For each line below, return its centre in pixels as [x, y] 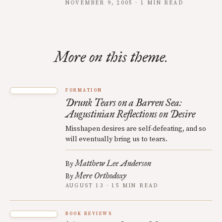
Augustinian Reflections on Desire [130, 114]
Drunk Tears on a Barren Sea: [124, 103]
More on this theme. [111, 57]
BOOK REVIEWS [89, 214]
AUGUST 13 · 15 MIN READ [112, 186]
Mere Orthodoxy [101, 176]
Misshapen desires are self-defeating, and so [136, 129]
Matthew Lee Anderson [113, 164]
